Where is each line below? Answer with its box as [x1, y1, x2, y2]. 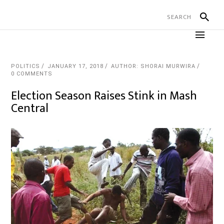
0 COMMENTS [11, 70, 53, 77]
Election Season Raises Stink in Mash [11, 86, 197, 106]
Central [11, 98, 49, 118]
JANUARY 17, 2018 [47, 63, 104, 69]
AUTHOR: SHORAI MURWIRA [111, 63, 196, 69]
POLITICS [11, 63, 40, 69]
